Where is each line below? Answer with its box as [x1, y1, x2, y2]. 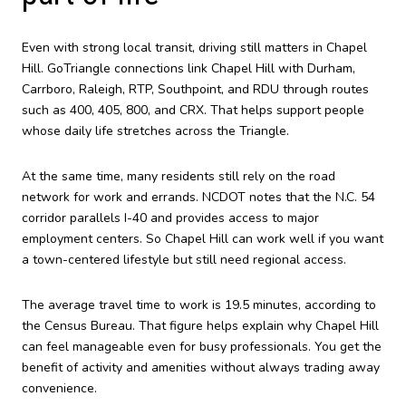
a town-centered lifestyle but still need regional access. [22, 251, 346, 269]
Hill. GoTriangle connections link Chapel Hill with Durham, [22, 60, 355, 78]
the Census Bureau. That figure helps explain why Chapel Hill [22, 316, 379, 334]
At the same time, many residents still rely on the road [22, 168, 335, 186]
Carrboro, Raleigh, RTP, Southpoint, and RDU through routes [22, 81, 369, 99]
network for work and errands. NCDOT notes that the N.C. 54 [22, 188, 375, 207]
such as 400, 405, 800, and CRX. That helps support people [22, 101, 364, 120]
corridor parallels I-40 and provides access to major [22, 209, 319, 227]
